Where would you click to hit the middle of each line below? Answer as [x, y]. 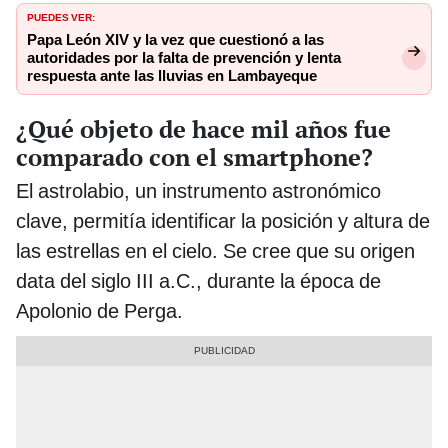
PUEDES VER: [61, 16]
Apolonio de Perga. [99, 310]
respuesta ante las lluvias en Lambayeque [172, 76]
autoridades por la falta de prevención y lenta [184, 58]
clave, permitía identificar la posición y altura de [223, 220]
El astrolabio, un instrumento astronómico [198, 190]
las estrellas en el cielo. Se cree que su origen [215, 250]
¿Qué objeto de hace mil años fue [203, 128]
